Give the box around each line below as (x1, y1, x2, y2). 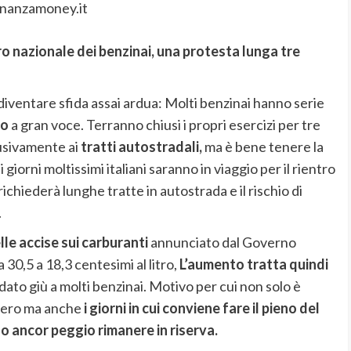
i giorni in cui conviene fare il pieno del (83, 299, 320, 317)
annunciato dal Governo (147, 233, 296, 251)
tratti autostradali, (80, 138, 202, 156)
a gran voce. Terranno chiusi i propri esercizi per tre (8, 116, 320, 134)
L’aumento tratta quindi (179, 255, 328, 273)
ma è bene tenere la (201, 138, 324, 156)
